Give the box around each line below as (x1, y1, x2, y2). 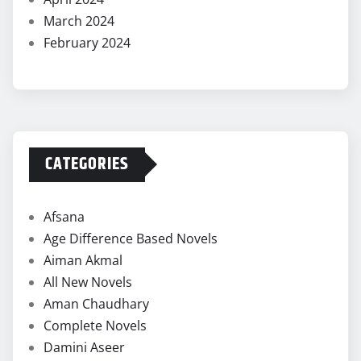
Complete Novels (44, 316, 147, 334)
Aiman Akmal (44, 251, 122, 269)
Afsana (44, 207, 85, 226)
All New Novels (44, 272, 132, 291)
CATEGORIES (45, 150, 129, 178)
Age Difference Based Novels (44, 229, 218, 247)
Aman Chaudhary (44, 294, 149, 313)
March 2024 (44, 11, 114, 30)
